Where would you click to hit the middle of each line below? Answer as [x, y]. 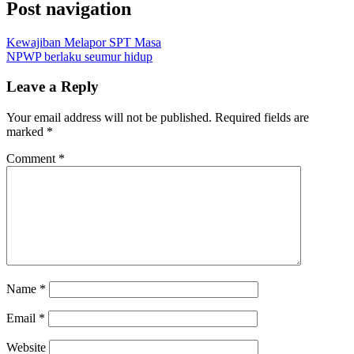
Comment [32, 159]
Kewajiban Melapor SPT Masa [84, 42]
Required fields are [262, 118]
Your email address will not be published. [109, 118]
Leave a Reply [53, 87]
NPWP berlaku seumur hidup [79, 56]
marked [26, 132]
